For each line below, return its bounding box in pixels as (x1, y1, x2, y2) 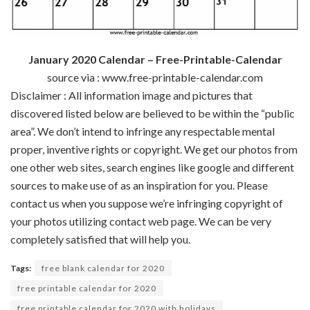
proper (10, 143, 42, 156)
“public (259, 107, 295, 120)
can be (217, 215, 248, 228)
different (252, 161, 294, 174)
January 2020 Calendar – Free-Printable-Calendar (28, 53, 282, 66)
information (84, 89, 140, 102)
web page (148, 215, 194, 228)
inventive (46, 143, 89, 156)
